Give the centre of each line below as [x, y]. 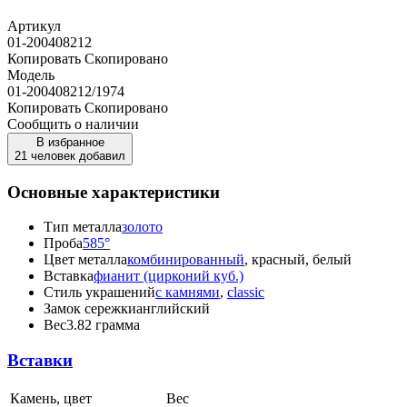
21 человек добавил [70, 155]
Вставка [69, 276]
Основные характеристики [114, 192]
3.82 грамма [103, 325]
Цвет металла [85, 260]
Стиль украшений [99, 293]
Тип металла [83, 227]
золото [142, 227]
